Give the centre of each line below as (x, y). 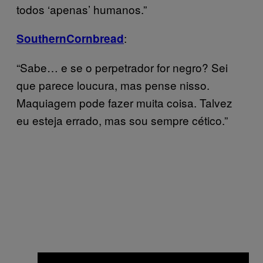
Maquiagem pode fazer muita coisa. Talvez (124, 102)
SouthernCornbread (70, 38)
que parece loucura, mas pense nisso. (113, 85)
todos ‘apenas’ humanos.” (82, 9)
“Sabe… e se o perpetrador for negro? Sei (122, 67)
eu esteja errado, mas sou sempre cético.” (122, 120)
